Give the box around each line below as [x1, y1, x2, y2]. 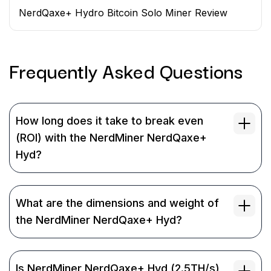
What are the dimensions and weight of [16, 197, 219, 209]
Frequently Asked [9, 56, 155, 85]
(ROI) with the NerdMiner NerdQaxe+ [16, 131, 207, 144]
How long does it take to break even [16, 114, 203, 127]
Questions [160, 56, 243, 85]
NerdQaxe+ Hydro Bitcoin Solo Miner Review [19, 7, 227, 19]
